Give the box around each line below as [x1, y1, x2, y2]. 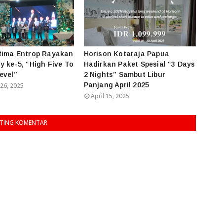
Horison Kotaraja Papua [83, 49, 169, 58]
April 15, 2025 [90, 91, 129, 100]
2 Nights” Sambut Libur [83, 70, 165, 78]
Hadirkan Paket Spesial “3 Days [83, 60, 195, 68]
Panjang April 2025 [83, 80, 149, 89]
